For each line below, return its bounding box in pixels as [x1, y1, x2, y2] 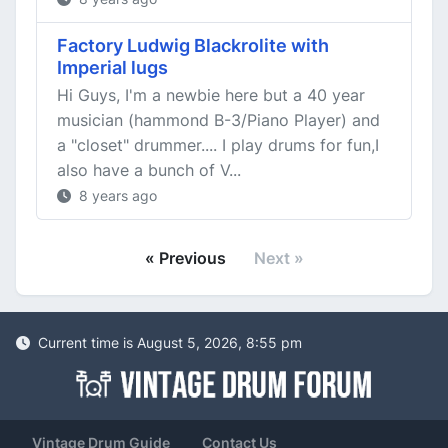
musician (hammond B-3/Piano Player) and [57, 110, 380, 130]
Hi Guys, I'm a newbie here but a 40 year [57, 85, 365, 105]
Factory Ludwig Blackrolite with [57, 35, 329, 56]
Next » [253, 248, 304, 268]
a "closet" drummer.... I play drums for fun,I [57, 135, 379, 155]
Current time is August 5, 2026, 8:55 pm [34, 334, 302, 351]
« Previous [144, 248, 226, 268]
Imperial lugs [57, 57, 168, 78]
